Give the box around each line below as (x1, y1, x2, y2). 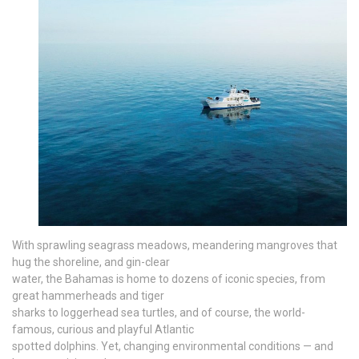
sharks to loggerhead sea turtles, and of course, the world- (12, 305, 305, 319)
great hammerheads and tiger (12, 288, 164, 302)
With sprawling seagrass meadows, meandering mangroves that (12, 238, 337, 252)
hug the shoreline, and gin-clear (12, 255, 170, 268)
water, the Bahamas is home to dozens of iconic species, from (12, 272, 325, 285)
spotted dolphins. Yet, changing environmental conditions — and (12, 339, 333, 353)
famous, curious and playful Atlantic (12, 322, 194, 336)
